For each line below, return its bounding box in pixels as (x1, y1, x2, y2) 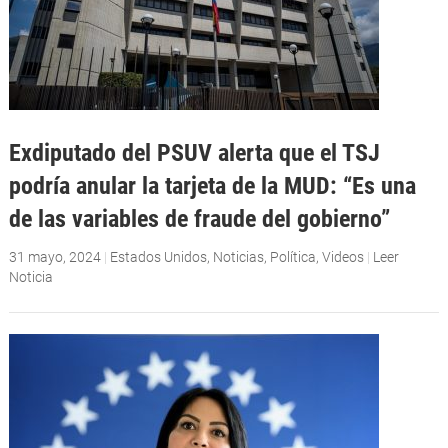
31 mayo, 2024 (8, 248, 101, 265)
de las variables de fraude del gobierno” (8, 203, 390, 233)
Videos (321, 248, 364, 265)
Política (269, 248, 316, 265)
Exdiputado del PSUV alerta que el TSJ (8, 137, 380, 167)
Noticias (212, 248, 264, 265)
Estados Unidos (109, 248, 207, 265)
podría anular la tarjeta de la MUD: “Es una (8, 170, 416, 200)
